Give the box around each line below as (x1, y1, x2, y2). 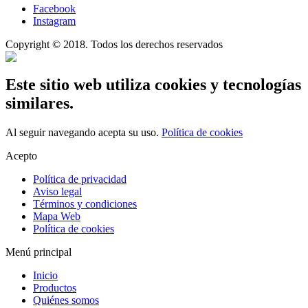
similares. (5, 93, 74, 112)
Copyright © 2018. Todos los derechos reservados (5, 38, 223, 50)
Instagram (33, 15, 76, 27)
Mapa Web (33, 210, 80, 222)
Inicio (33, 269, 58, 281)
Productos (33, 281, 76, 294)
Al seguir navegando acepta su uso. (5, 126, 162, 138)
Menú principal (5, 245, 71, 258)
